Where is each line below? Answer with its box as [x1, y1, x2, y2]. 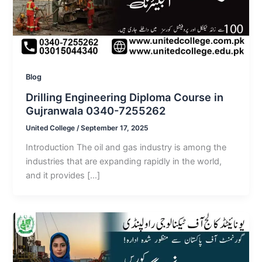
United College [26, 124, 77, 133]
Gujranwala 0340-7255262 [26, 104, 166, 117]
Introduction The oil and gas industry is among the [26, 142, 227, 153]
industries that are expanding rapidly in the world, [26, 156, 222, 167]
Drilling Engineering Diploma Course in [26, 90, 224, 104]
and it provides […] [26, 170, 101, 181]
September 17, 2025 [81, 124, 149, 133]
